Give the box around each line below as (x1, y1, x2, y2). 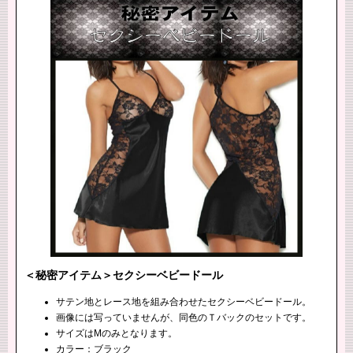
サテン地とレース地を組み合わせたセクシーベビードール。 (56, 296, 311, 308)
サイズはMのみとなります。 (56, 328, 177, 340)
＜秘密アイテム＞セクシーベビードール (24, 269, 223, 282)
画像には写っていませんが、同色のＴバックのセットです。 (56, 312, 311, 324)
